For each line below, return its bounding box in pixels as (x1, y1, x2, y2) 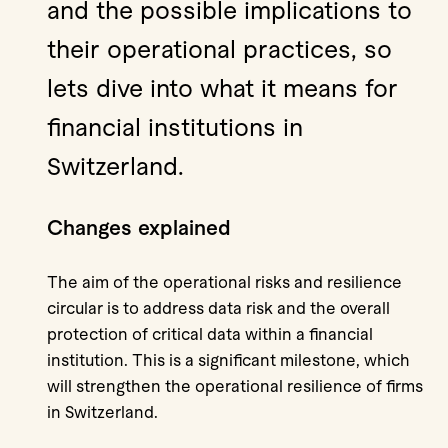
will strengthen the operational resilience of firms (47, 376, 423, 396)
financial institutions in (47, 112, 303, 141)
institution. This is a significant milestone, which (47, 350, 410, 370)
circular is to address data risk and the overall (47, 298, 390, 318)
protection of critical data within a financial (47, 324, 373, 344)
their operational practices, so (47, 34, 392, 63)
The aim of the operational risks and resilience (47, 272, 402, 292)
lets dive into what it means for (47, 73, 398, 102)
